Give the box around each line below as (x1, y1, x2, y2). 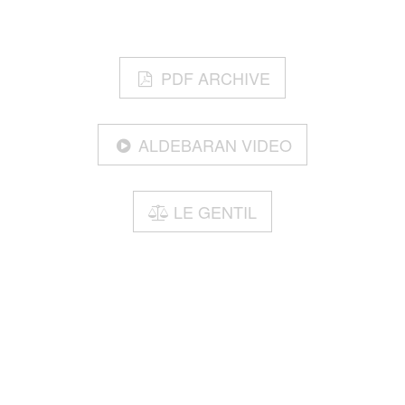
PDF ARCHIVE (160, 66, 270, 90)
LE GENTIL (174, 200, 258, 224)
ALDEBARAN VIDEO (138, 133, 293, 157)
